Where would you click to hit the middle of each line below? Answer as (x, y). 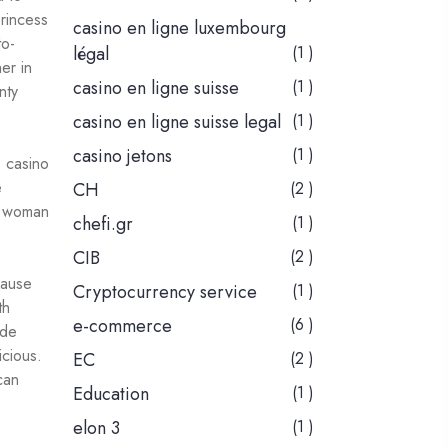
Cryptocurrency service (165, 292)
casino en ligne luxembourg (179, 28)
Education (111, 394)
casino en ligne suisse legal (177, 122)
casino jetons (122, 156)
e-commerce (122, 326)
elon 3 (96, 428)
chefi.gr (103, 224)
